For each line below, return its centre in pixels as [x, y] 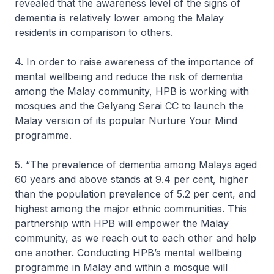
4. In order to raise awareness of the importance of [134, 62]
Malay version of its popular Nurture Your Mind [126, 120]
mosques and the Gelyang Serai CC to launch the [129, 106]
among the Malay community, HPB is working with [132, 91]
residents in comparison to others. [94, 32]
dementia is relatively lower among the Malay [119, 18]
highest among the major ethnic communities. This [131, 209]
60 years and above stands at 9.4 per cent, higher [131, 179]
